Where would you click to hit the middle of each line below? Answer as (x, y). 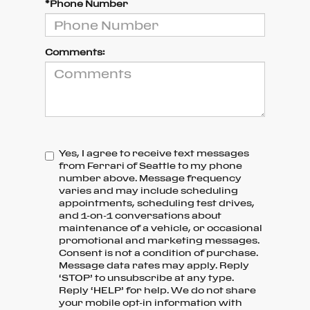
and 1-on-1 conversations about (140, 216)
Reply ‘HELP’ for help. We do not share (157, 290)
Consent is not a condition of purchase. (158, 253)
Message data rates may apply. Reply (154, 265)
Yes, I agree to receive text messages (154, 153)
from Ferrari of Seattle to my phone (151, 166)
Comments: (75, 52)
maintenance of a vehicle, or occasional (161, 228)
